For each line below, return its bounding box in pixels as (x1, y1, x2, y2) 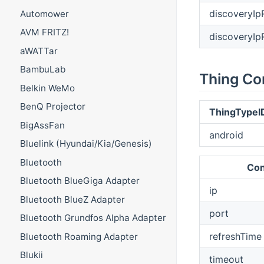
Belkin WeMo (19, 82, 75, 94)
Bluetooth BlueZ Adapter (19, 193, 125, 205)
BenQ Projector (19, 101, 85, 113)
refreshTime (209, 230, 262, 242)
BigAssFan (19, 119, 65, 131)
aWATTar (19, 45, 58, 57)
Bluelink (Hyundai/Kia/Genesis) (19, 138, 152, 150)
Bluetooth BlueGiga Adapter (19, 175, 140, 187)
